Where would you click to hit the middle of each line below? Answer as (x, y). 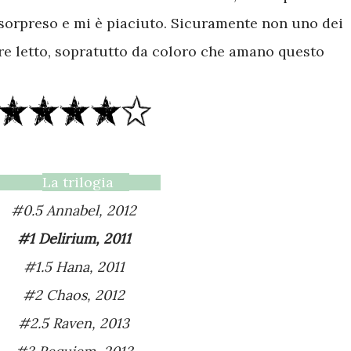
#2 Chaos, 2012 (83, 295)
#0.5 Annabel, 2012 (85, 210)
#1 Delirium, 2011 (82, 238)
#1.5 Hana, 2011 (84, 266)
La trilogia (78, 182)
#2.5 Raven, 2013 (85, 323)
